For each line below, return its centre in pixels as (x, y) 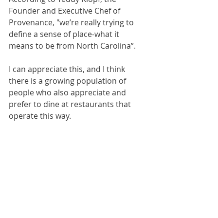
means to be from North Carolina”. (72, 45)
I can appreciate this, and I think (68, 69)
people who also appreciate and (68, 92)
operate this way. (42, 116)
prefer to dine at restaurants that (71, 104)
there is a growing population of (68, 81)
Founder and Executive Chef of (65, 10)
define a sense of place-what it (65, 34)
